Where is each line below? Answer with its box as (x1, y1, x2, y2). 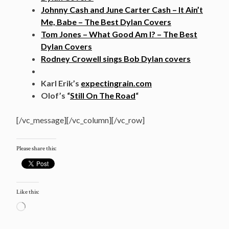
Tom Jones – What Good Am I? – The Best (41, 29, 197, 39)
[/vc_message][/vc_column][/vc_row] (16, 114, 145, 125)
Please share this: (16, 144, 56, 152)
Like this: (16, 188, 39, 196)
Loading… (25, 201, 51, 210)
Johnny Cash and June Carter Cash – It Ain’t (41, 4, 203, 14)
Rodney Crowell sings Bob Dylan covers (41, 53, 191, 63)
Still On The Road (70, 90, 135, 100)
